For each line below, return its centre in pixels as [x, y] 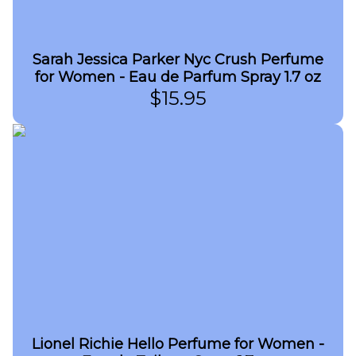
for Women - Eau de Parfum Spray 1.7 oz [178, 77]
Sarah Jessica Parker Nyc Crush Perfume [178, 60]
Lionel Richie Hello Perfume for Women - [178, 344]
